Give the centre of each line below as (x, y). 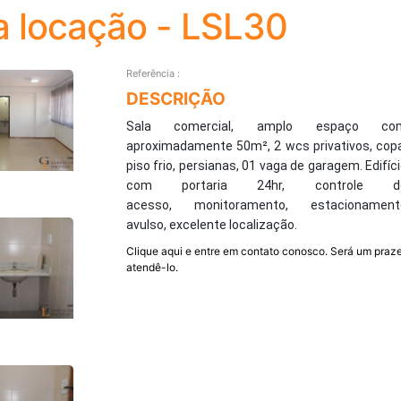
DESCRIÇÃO (175, 98)
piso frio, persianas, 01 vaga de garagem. (246, 165)
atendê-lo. (152, 267)
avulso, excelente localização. (213, 224)
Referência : (153, 73)
